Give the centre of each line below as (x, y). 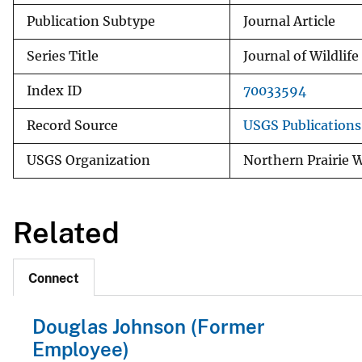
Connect (54, 279)
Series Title (63, 56)
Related (66, 232)
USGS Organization (88, 160)
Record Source (72, 125)
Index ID (54, 90)
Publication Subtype (91, 21)
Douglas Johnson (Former (149, 327)
